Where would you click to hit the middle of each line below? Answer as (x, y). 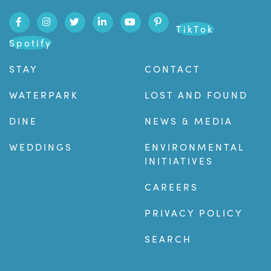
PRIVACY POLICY (194, 213)
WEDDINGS (41, 147)
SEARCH (168, 239)
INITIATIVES (179, 161)
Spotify (31, 43)
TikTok (195, 29)
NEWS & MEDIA (189, 121)
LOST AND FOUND (196, 95)
